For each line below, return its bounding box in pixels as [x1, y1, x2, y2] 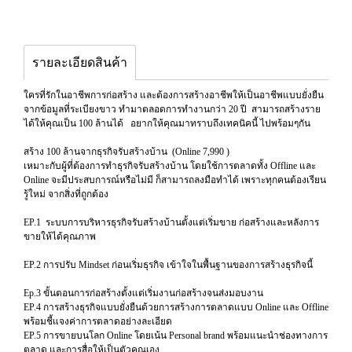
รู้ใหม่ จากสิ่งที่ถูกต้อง [24, 188, 108, 200]
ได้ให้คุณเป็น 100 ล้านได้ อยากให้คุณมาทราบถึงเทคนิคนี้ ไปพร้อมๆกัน [24, 117, 310, 129]
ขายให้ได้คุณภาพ [24, 230, 96, 242]
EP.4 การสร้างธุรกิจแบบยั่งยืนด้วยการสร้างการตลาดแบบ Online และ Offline [24, 301, 328, 313]
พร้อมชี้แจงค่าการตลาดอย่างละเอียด [24, 315, 174, 327]
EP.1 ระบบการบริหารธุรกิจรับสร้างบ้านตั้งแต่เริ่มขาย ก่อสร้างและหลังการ [24, 216, 319, 228]
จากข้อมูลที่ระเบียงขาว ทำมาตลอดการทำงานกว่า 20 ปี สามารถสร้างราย [24, 103, 321, 115]
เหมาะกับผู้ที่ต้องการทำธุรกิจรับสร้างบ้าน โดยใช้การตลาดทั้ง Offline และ [24, 159, 316, 171]
